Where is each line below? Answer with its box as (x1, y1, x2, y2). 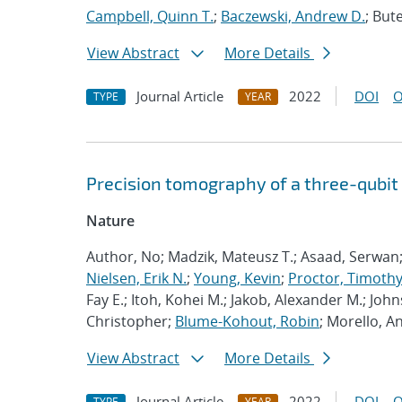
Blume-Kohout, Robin (175, 311, 319, 331)
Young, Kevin (194, 268, 281, 288)
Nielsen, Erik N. (86, 268, 187, 288)
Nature (86, 211, 135, 231)
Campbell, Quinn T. (86, 6, 214, 26)
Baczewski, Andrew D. (221, 6, 365, 26)
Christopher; (86, 311, 175, 331)
